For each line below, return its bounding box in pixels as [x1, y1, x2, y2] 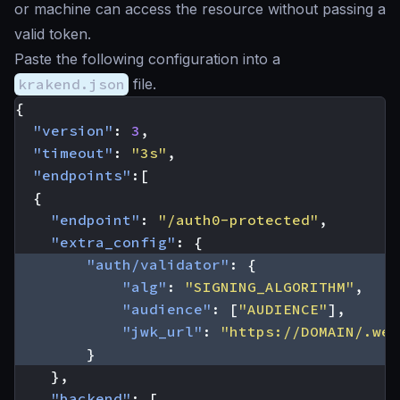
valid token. [14, 24, 91, 43]
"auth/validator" [87, 254, 229, 273]
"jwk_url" [122, 321, 203, 340]
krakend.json [18, 74, 125, 93]
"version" [33, 121, 113, 139]
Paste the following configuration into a [14, 49, 280, 68]
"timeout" [33, 143, 113, 162]
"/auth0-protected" [158, 210, 319, 229]
